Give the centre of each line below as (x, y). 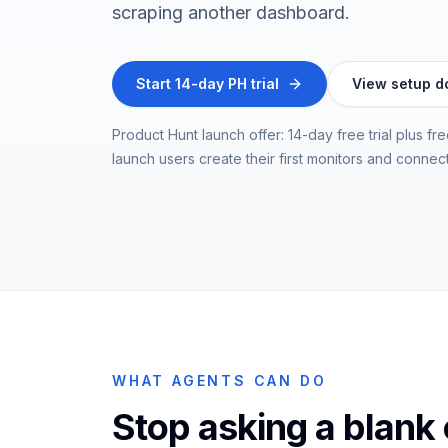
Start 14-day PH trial (207, 83)
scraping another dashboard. (231, 12)
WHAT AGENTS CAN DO (219, 380)
